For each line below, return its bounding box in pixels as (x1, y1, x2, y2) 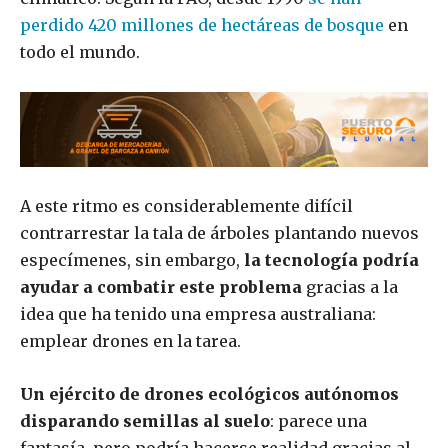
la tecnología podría (240, 250, 419, 271)
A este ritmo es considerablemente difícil (20, 196, 353, 217)
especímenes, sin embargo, (20, 250, 240, 271)
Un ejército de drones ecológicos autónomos (20, 384, 399, 405)
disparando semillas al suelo (20, 411, 270, 432)
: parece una (270, 411, 367, 432)
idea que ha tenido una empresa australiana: (20, 304, 376, 325)
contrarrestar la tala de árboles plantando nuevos (20, 223, 419, 244)
